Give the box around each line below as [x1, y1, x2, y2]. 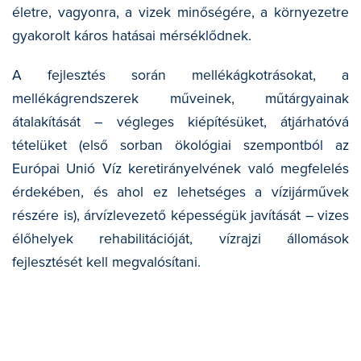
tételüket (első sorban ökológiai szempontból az [12, 136, 349, 154]
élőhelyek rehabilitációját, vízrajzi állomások [12, 230, 349, 247]
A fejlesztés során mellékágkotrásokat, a [12, 66, 349, 84]
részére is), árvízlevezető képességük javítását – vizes [12, 206, 349, 224]
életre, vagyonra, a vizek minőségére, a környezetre [12, 3, 349, 21]
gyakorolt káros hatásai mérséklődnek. [12, 27, 251, 44]
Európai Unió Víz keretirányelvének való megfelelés [12, 160, 349, 177]
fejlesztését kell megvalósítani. [12, 253, 201, 271]
